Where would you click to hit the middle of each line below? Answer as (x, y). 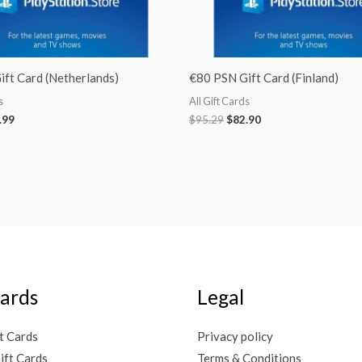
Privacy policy (235, 337)
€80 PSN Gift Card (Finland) (264, 77)
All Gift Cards (219, 101)
